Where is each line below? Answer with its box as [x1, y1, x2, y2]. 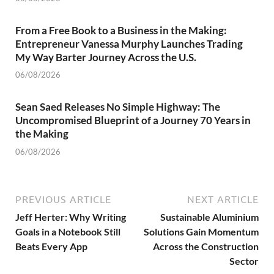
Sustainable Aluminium [160, 210, 259, 223]
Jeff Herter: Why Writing [15, 210, 126, 223]
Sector [229, 254, 259, 267]
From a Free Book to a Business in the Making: [15, 23, 227, 37]
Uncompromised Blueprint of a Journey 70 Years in [15, 114, 251, 127]
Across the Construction [153, 240, 259, 252]
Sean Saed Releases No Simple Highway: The [15, 100, 220, 114]
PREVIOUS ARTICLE [15, 193, 111, 205]
